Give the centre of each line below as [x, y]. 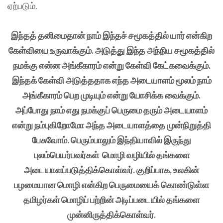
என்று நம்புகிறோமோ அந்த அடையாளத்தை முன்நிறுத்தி [111, 125]
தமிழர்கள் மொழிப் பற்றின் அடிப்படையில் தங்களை [111, 200]
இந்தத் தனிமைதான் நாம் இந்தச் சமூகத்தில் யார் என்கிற [111, 36]
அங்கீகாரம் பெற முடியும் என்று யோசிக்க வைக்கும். [111, 95]
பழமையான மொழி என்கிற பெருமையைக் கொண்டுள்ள [111, 185]
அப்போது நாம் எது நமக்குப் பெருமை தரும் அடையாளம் [111, 110]
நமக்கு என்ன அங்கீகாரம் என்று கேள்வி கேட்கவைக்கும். [111, 65]
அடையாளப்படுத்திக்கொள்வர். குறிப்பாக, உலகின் [111, 170]
